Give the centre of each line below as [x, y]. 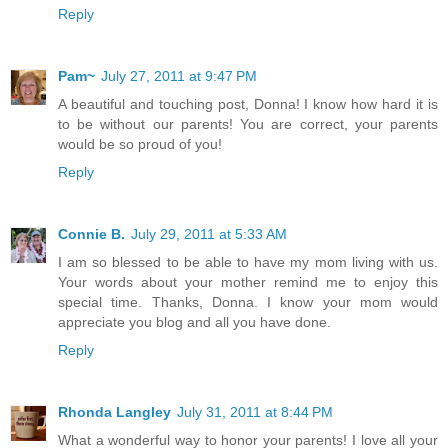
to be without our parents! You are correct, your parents [248, 123]
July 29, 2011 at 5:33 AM [209, 233]
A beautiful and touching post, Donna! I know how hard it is [248, 103]
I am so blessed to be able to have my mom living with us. [248, 261]
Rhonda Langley [114, 411]
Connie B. [91, 233]
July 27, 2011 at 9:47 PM [179, 75]
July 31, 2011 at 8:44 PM [255, 411]
